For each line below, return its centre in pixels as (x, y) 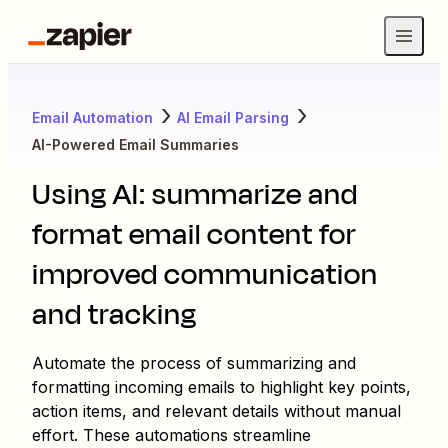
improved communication (205, 274)
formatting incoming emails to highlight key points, (221, 387)
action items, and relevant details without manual (216, 411)
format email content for (194, 234)
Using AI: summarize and (195, 194)
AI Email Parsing (233, 117)
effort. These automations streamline (171, 435)
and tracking (114, 314)
